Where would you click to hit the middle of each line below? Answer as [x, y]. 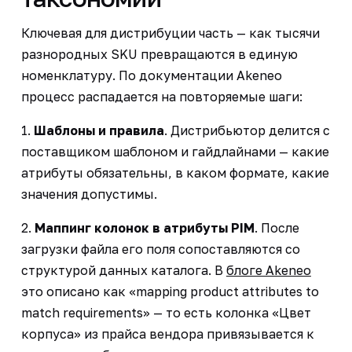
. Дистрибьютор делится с [247, 130]
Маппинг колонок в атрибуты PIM [144, 227]
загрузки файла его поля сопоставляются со [160, 249]
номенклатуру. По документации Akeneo [151, 75]
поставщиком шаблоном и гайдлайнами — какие [175, 151]
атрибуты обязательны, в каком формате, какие [175, 172]
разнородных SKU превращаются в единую [159, 54]
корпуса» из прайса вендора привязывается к [167, 334]
